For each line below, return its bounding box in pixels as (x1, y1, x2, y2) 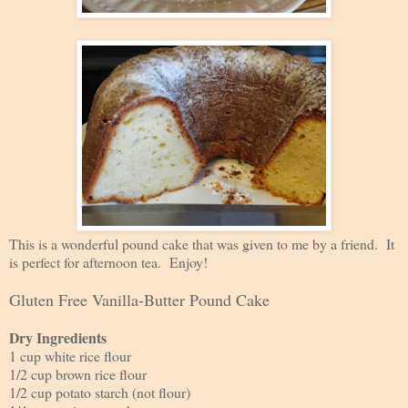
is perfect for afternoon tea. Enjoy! (9, 251, 208, 271)
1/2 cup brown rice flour (9, 363, 147, 383)
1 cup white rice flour (9, 345, 131, 365)
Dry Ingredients (9, 326, 107, 348)
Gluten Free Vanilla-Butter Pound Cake (9, 288, 270, 311)
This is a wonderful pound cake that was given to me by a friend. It (9, 233, 394, 253)
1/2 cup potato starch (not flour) (9, 382, 190, 402)
